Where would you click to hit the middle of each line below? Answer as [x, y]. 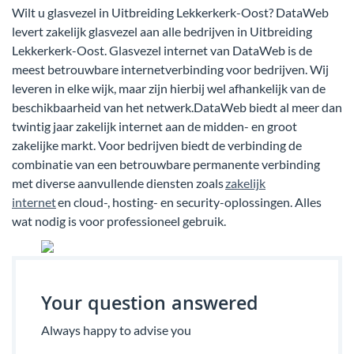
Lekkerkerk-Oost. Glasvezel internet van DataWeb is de [162, 50]
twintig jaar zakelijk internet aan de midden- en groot [154, 126]
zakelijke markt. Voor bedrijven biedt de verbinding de [157, 145]
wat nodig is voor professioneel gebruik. [119, 220]
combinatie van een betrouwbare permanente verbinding [166, 164]
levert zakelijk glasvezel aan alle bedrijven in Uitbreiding [162, 31]
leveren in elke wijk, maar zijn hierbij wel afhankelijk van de [169, 88]
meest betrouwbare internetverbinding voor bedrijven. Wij [170, 69]
